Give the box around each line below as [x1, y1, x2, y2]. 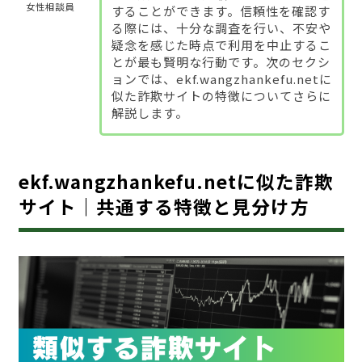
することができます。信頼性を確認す [111, 2, 330, 19]
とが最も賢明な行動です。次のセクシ [111, 53, 330, 70]
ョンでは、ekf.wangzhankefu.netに [111, 69, 332, 87]
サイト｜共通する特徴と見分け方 [18, 192, 309, 219]
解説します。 [111, 103, 188, 121]
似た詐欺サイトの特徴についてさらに [111, 86, 331, 104]
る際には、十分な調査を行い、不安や [111, 19, 331, 36]
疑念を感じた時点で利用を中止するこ [111, 36, 331, 53]
